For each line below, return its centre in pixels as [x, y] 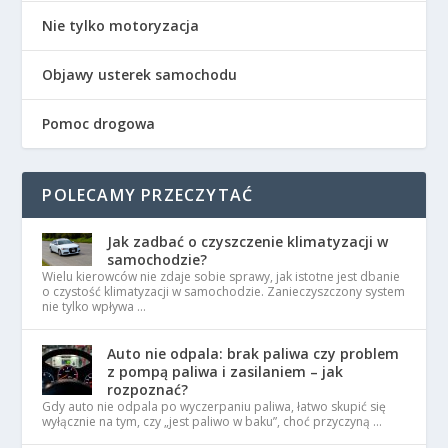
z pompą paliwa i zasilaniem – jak [225, 371]
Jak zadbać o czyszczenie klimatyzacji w [248, 241]
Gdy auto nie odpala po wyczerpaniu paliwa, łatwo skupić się [214, 406]
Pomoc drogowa [99, 123]
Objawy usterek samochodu [140, 74]
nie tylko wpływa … [94, 306]
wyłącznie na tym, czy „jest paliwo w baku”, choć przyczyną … [212, 421]
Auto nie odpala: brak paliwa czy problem [253, 353]
